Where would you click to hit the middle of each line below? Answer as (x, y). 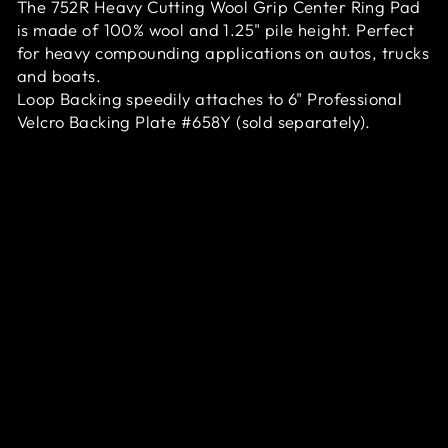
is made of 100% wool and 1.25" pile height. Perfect (216, 29)
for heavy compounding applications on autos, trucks (223, 52)
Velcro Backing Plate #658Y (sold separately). (194, 121)
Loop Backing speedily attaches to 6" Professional (210, 98)
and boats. (59, 75)
